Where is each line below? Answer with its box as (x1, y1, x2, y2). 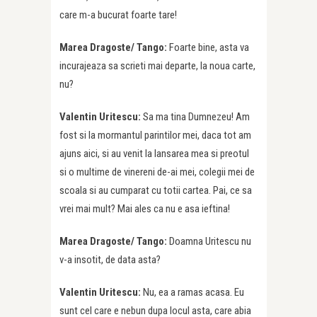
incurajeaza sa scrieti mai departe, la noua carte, (59, 59, 255, 73)
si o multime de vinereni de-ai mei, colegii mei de (59, 166, 255, 179)
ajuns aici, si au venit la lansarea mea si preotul (59, 147, 249, 161)
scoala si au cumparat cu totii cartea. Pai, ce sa (59, 184, 252, 197)
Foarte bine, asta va (169, 41, 249, 54)
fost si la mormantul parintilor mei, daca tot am (59, 129, 251, 142)
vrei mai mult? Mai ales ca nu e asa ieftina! (59, 202, 230, 216)
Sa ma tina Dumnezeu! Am (143, 110, 250, 124)
